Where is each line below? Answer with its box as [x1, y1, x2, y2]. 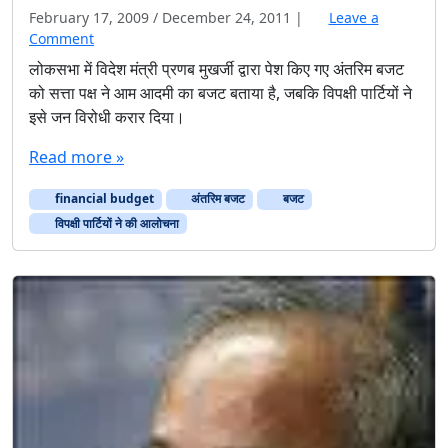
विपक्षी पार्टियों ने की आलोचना [51, 214, 179, 232]
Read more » [29, 146, 124, 169]
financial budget [51, 190, 154, 208]
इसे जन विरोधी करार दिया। [29, 106, 185, 129]
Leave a [328, 8, 379, 28]
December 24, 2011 [162, 8, 291, 28]
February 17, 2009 [29, 8, 149, 28]
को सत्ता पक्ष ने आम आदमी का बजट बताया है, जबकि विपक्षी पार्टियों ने [29, 82, 412, 105]
